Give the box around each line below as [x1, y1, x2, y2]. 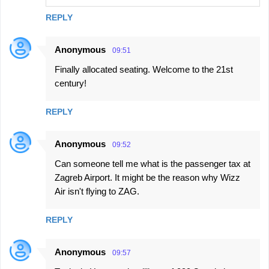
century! [55, 78, 86, 88]
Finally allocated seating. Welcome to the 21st [55, 64, 233, 74]
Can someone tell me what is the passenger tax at [55, 159, 250, 169]
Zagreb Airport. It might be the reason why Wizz [55, 172, 240, 183]
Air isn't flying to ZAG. [55, 186, 139, 196]
